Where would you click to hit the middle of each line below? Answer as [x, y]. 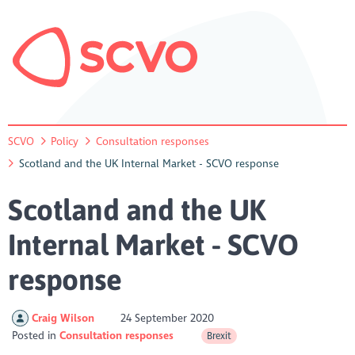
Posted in [36, 335]
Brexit [219, 336]
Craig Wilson [64, 318]
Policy [65, 141]
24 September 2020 [166, 318]
